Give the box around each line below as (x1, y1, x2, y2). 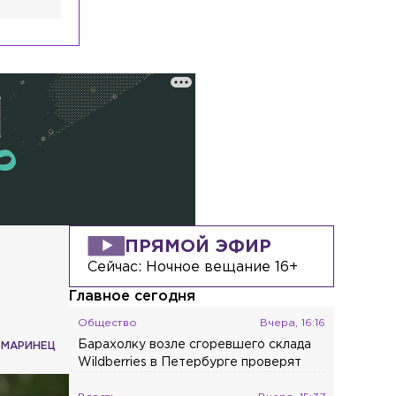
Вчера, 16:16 (260, 317, 326, 328)
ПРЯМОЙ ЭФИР (125, 238, 272, 255)
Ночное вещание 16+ (146, 260, 299, 274)
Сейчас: (88, 260, 147, 274)
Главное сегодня (69, 289, 196, 303)
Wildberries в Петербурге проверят (78, 356, 302, 368)
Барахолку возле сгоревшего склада (78, 339, 312, 350)
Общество (78, 317, 138, 328)
